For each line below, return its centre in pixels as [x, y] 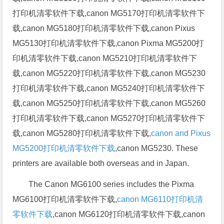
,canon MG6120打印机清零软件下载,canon [129, 214]
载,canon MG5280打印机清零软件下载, [82, 133]
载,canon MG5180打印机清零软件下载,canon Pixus [104, 28]
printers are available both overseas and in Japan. [101, 163]
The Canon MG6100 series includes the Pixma [111, 184]
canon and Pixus [181, 133]
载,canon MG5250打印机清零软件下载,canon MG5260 [109, 103]
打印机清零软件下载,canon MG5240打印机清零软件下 [109, 88]
